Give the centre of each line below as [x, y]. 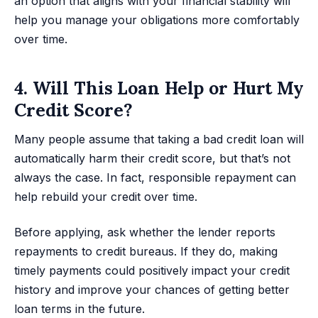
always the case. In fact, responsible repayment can [155, 178]
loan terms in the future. [79, 308]
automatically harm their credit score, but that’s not [152, 159]
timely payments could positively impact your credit [152, 270]
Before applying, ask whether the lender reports [145, 232]
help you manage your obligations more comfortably [157, 20]
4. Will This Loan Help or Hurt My [159, 88]
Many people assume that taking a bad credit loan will [159, 139]
